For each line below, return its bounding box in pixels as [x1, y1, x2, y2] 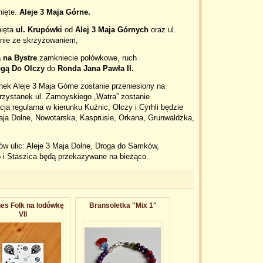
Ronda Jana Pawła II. [58, 64, 134, 73]
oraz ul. [149, 25, 176, 34]
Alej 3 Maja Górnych [75, 25, 149, 34]
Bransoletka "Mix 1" [89, 201, 157, 210]
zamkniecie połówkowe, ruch [37, 53, 137, 62]
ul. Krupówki [16, 25, 62, 34]
